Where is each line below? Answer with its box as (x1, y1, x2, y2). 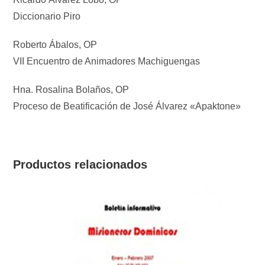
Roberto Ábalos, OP (13, 40, 98, 50)
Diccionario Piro (13, 11, 81, 22)
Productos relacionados (13, 158, 148, 172)
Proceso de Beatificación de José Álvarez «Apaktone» (13, 101, 241, 112)
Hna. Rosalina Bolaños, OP (13, 85, 130, 95)
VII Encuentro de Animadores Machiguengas (13, 56, 201, 67)
